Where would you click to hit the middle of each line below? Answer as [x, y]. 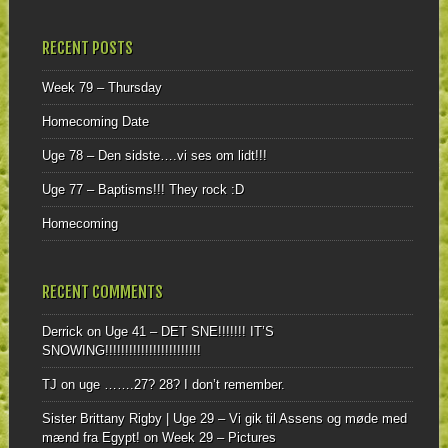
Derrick [62, 331]
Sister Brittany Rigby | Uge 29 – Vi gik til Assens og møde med [224, 418]
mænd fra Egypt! [90, 437]
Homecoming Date [95, 121]
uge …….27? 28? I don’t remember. [181, 384]
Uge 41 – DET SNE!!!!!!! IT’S [189, 331]
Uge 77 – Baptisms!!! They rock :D [142, 189]
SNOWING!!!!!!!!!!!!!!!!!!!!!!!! [121, 350]
